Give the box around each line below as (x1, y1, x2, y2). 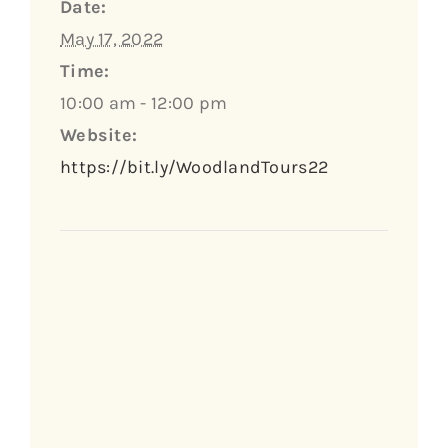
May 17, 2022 (60, 27, 164, 50)
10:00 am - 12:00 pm (60, 91, 228, 114)
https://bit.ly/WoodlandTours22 (60, 155, 329, 178)
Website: (60, 123, 138, 146)
